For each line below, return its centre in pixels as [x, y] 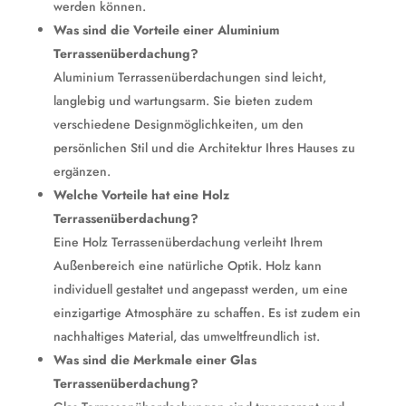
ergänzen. [82, 171]
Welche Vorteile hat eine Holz [141, 195]
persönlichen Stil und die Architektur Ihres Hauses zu [204, 148]
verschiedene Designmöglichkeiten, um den [178, 124]
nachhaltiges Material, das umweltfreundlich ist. [186, 336]
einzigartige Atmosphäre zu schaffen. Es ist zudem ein [207, 313]
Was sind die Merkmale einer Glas [155, 360]
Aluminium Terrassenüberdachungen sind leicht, [189, 77]
